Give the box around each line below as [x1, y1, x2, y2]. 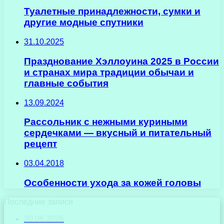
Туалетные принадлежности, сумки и [24, 6, 200, 17]
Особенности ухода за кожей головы [24, 177, 201, 188]
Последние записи [4, 197, 73, 206]
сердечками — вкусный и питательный [24, 127, 211, 138]
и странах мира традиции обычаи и [24, 66, 194, 77]
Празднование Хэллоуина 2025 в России [24, 55, 219, 66]
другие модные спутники [24, 17, 143, 28]
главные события [24, 77, 108, 88]
